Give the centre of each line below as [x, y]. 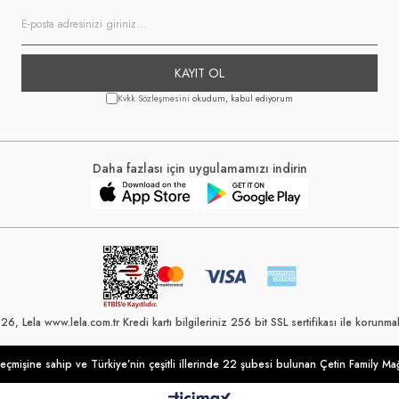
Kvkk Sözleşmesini [154, 98]
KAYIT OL [199, 73]
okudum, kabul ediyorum [241, 98]
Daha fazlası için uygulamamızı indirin [199, 168]
